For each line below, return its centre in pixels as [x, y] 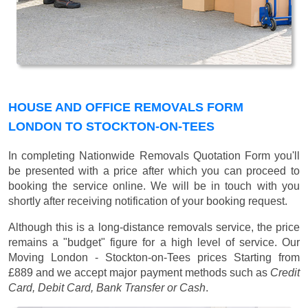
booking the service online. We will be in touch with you [154, 186]
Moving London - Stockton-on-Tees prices [121, 258]
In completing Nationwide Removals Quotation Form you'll [154, 156]
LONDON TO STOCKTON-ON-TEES [111, 127]
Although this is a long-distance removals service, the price [154, 228]
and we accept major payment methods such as [152, 273]
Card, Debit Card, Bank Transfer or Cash [107, 288]
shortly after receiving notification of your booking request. [148, 201]
